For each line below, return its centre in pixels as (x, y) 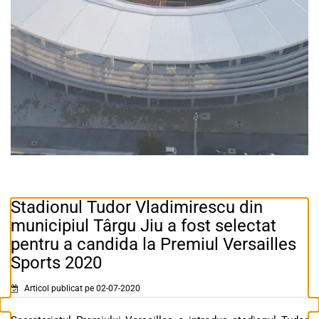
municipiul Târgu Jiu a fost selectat (143, 226)
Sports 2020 (56, 263)
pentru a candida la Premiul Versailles (153, 245)
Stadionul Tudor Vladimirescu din (137, 208)
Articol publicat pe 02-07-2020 (81, 289)
